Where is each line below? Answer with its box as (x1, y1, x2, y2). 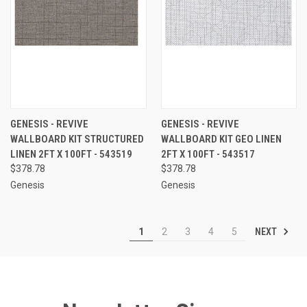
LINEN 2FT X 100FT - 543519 (10, 147, 132, 160)
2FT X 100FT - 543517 (160, 147, 255, 160)
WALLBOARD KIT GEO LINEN (160, 132, 282, 145)
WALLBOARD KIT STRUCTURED (10, 132, 144, 145)
